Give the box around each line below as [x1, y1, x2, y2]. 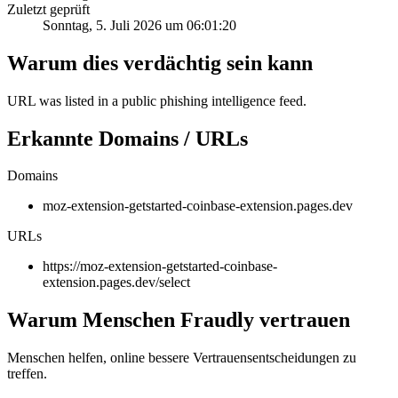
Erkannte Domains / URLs [7, 126, 248, 150]
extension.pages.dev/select [43, 275, 190, 291]
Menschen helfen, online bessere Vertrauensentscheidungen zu [7, 350, 356, 366]
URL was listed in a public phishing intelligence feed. [7, 92, 306, 108]
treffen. [7, 366, 47, 382]
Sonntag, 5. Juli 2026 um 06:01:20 [43, 17, 236, 33]
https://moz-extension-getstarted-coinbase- [43, 259, 277, 275]
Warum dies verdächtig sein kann [7, 51, 313, 75]
